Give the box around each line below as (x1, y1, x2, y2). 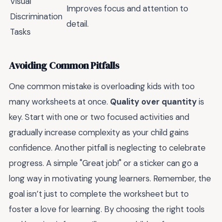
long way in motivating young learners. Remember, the (9, 172, 211, 184)
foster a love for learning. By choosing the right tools (9, 203, 205, 215)
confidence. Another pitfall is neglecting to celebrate (9, 142, 206, 153)
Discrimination (10, 10, 62, 22)
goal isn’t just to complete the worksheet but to (9, 188, 189, 199)
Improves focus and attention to (66, 2, 188, 14)
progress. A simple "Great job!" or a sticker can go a (9, 157, 198, 168)
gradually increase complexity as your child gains (9, 126, 189, 138)
